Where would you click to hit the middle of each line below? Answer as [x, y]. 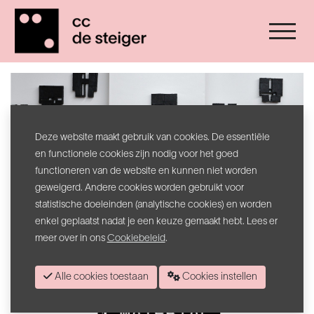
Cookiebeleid [136, 238]
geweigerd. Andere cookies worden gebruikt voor [139, 188]
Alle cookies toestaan [111, 277]
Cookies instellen [218, 277]
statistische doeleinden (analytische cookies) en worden [153, 205]
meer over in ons [71, 238]
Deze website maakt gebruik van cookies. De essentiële [152, 137]
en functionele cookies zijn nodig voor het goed [136, 154]
